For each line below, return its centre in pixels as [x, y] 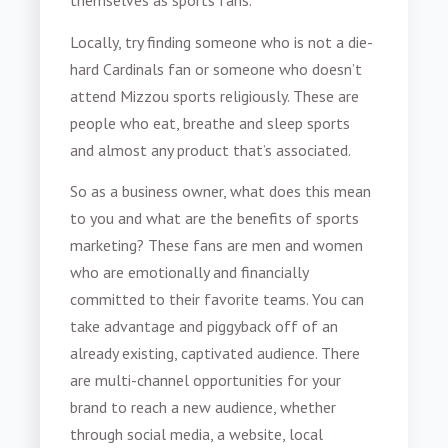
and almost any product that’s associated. [211, 149]
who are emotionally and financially [189, 272]
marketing [104, 245]
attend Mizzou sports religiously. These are [215, 95]
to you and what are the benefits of [193, 218]
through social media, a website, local [197, 434]
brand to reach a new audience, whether [203, 407]
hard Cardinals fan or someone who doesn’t [216, 68]
